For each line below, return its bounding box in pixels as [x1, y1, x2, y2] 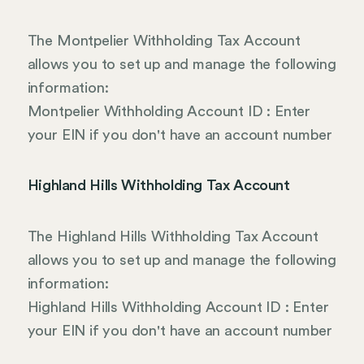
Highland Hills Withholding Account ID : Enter [27, 300, 329, 315]
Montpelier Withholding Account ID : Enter [27, 103, 311, 119]
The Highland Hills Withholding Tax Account [27, 229, 318, 245]
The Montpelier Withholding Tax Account [27, 32, 301, 48]
